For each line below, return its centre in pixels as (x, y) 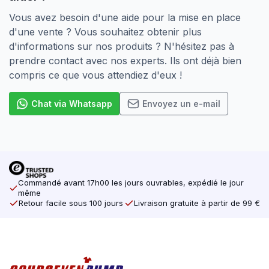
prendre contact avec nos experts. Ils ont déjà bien (125, 61)
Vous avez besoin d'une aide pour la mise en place (125, 18)
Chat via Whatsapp (72, 103)
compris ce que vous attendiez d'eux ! (95, 75)
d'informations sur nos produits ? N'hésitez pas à (122, 47)
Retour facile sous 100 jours (71, 203)
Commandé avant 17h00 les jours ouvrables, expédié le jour (131, 183)
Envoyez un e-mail (181, 103)
